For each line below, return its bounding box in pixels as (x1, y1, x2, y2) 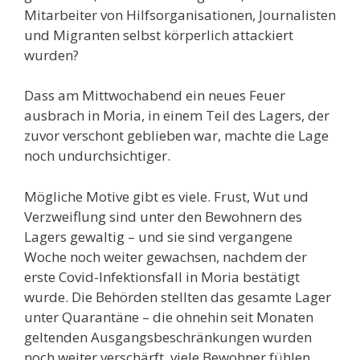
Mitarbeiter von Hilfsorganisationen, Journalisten (24, 5, 336, 24)
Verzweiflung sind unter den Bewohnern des (24, 207, 302, 226)
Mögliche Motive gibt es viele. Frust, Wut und (24, 186, 309, 206)
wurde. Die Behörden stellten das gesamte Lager (24, 287, 331, 306)
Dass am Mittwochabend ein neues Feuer (24, 86, 285, 104)
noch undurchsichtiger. (24, 146, 170, 165)
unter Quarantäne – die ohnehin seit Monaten (24, 307, 313, 326)
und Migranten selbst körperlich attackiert (24, 25, 293, 44)
